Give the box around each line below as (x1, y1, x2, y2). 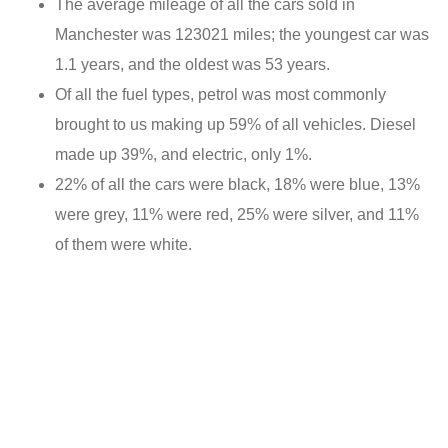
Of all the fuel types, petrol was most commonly (55, 86, 386, 104)
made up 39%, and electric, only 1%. (55, 146, 312, 164)
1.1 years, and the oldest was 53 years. (55, 56, 330, 74)
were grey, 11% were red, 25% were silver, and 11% (55, 206, 419, 224)
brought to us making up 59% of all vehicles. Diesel (55, 116, 416, 134)
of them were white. (55, 236, 192, 254)
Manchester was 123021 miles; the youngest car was (55, 26, 429, 44)
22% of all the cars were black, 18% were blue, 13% (55, 176, 420, 194)
